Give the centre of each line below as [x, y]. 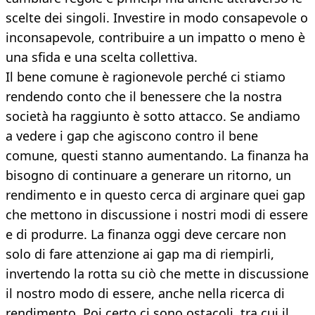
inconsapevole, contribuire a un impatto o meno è [155, 38]
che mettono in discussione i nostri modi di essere [157, 215]
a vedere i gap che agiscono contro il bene [132, 136]
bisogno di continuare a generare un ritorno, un [148, 175]
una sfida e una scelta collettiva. [102, 57]
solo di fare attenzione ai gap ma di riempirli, [140, 254]
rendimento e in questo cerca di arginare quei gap [155, 195]
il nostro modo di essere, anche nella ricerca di [145, 294]
